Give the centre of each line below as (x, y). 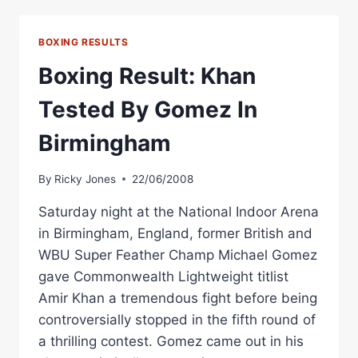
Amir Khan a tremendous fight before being (178, 298)
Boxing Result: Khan (147, 76)
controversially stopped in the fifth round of (177, 319)
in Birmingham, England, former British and (175, 233)
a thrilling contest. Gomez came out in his (171, 341)
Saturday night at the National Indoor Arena (179, 211)
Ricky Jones (86, 179)
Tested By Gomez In (148, 110)
